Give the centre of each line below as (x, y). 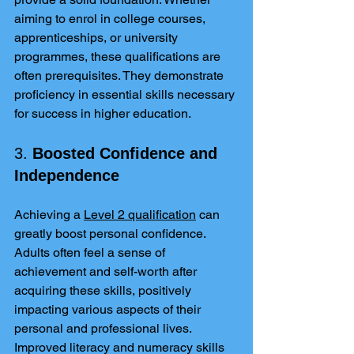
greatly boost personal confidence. (111, 233)
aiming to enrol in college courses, (111, 19)
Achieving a (49, 215)
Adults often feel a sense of (91, 252)
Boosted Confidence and (127, 153)
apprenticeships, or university (98, 38)
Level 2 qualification (140, 215)
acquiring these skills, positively (104, 290)
